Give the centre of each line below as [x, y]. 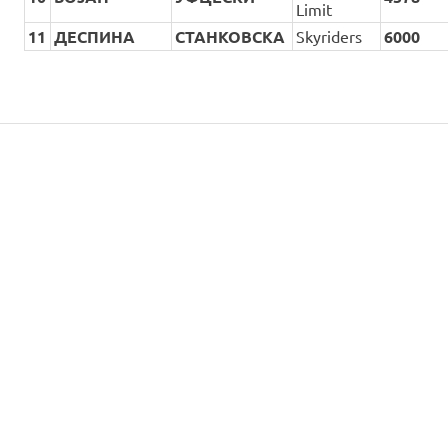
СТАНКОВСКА [230, 37]
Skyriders [329, 36]
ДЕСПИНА [95, 37]
